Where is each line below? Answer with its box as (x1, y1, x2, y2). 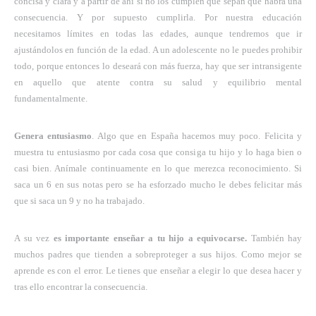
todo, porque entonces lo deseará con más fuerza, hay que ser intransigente (14, 60, 302, 71)
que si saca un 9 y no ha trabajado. (14, 195, 145, 206)
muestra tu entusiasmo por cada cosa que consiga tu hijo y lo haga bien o (14, 146, 302, 157)
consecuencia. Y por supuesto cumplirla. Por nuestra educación (14, 11, 302, 23)
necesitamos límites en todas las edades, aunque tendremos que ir (14, 28, 302, 39)
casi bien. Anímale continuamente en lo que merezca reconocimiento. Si (14, 162, 302, 174)
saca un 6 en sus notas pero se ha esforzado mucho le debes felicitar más (14, 178, 302, 190)
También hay (247, 232, 302, 243)
